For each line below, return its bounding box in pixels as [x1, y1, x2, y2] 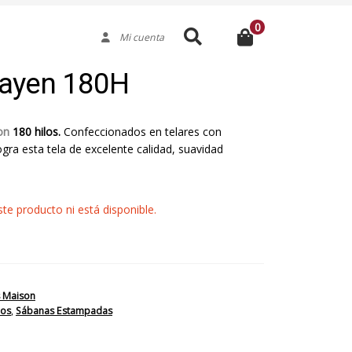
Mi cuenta [109, 31, 164, 45]
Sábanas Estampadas [15, 304, 112, 318]
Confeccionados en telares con [63, 123, 222, 139]
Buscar [173, 23, 209, 38]
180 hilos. [12, 123, 64, 139]
